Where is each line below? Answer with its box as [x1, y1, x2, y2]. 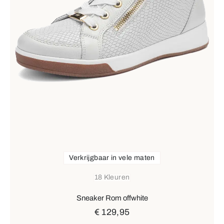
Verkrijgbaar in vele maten [69, 153, 155, 161]
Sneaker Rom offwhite [76, 194, 148, 202]
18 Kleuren [94, 173, 130, 181]
